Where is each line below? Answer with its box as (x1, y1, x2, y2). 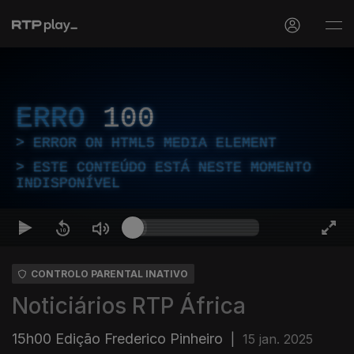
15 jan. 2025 (243, 331, 313, 347)
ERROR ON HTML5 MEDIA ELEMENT (33, 135, 277, 151)
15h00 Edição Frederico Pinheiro (12, 330, 223, 347)
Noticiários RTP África (12, 292, 246, 319)
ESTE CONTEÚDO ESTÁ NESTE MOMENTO (33, 160, 311, 175)
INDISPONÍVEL (16, 175, 120, 191)
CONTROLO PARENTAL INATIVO (31, 268, 188, 280)
